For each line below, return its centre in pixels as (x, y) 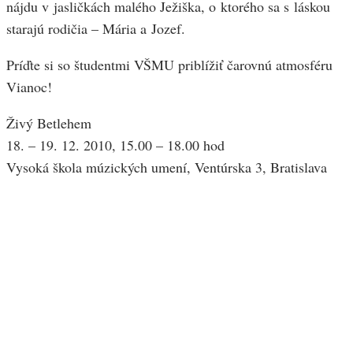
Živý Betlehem (49, 123)
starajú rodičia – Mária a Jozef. (96, 29)
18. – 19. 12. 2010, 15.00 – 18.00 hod (115, 145)
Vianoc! (29, 87)
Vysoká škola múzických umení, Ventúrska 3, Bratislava (167, 167)
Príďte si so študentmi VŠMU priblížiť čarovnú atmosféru (169, 65)
